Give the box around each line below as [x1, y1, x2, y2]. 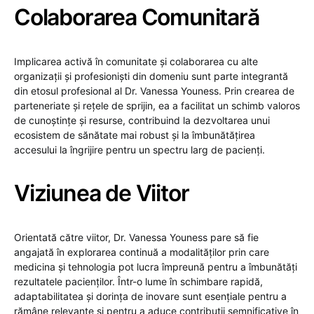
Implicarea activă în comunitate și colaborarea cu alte [14, 55, 258, 67]
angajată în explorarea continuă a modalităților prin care [14, 245, 269, 258]
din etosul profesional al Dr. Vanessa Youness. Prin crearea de [14, 84, 294, 97]
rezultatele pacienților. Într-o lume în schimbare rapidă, [14, 275, 263, 287]
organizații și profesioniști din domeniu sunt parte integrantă [14, 69, 288, 82]
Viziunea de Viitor [14, 179, 189, 207]
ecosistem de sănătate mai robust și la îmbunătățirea [14, 128, 255, 141]
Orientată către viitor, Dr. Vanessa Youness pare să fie [14, 231, 259, 243]
